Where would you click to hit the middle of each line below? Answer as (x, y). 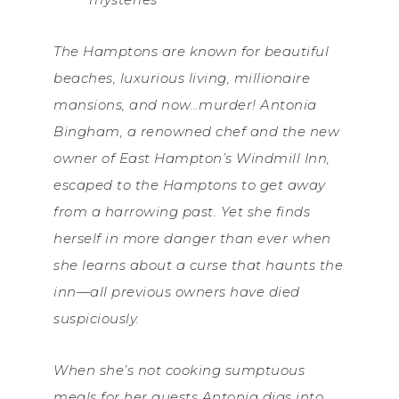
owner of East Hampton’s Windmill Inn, (192, 159)
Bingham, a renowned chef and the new (196, 132)
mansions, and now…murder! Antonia (185, 105)
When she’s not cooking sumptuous (179, 370)
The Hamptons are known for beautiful (191, 52)
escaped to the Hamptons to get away (190, 185)
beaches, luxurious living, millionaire (182, 78)
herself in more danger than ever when (192, 239)
